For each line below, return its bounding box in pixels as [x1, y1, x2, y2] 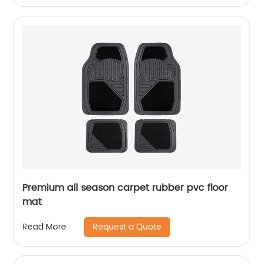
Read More [22, 220, 67, 234]
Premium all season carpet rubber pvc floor [22, 180, 228, 195]
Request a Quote [93, 220, 162, 234]
